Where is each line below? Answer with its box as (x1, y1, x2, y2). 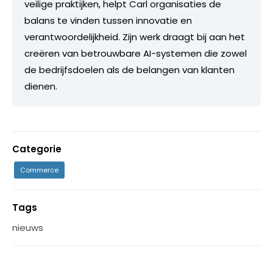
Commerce (20, 165, 58, 175)
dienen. (24, 80, 57, 93)
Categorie (12, 143, 62, 156)
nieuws (12, 221, 43, 235)
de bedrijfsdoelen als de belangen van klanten (24, 63, 235, 77)
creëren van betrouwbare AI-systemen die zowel (24, 47, 247, 60)
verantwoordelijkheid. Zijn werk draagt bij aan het (24, 30, 245, 44)
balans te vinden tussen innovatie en (24, 14, 192, 27)
